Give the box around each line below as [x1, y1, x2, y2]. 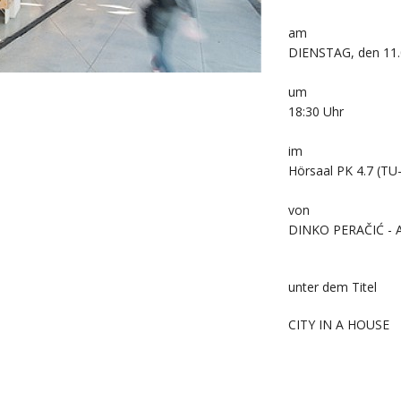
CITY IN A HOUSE [288, 315, 390, 333]
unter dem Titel [288, 277, 378, 295]
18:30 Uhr [288, 102, 345, 120]
